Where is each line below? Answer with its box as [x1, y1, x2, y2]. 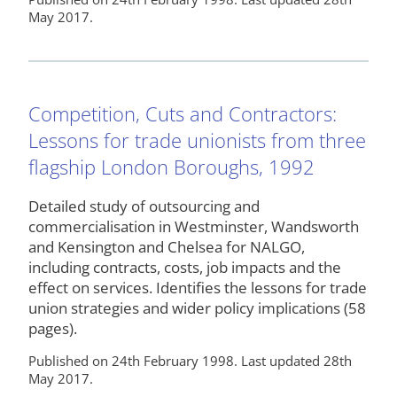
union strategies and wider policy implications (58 [28, 298, 366, 319]
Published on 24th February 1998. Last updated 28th [28, 352, 352, 370]
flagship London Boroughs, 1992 [28, 152, 315, 180]
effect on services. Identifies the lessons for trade [28, 277, 367, 299]
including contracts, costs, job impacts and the [28, 257, 341, 278]
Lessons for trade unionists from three [28, 126, 366, 153]
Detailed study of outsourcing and [28, 196, 260, 217]
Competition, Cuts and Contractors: [28, 99, 337, 127]
